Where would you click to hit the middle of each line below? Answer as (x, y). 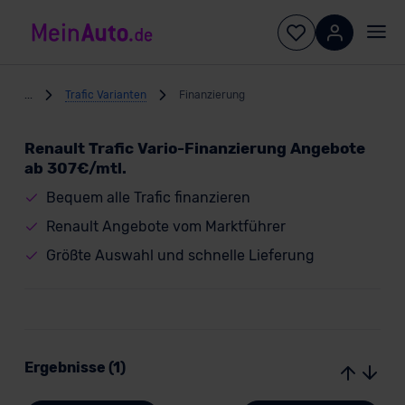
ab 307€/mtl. (75, 168)
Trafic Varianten (105, 94)
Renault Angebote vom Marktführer (165, 226)
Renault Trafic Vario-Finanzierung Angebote (194, 148)
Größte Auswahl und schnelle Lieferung (180, 255)
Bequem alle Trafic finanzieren (148, 198)
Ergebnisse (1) (75, 367)
